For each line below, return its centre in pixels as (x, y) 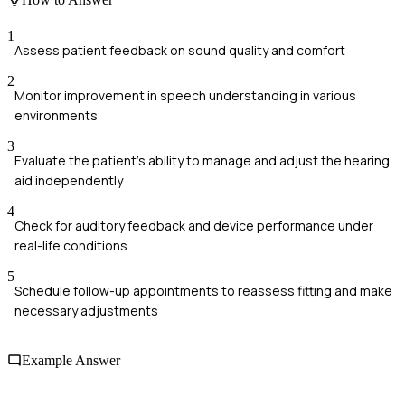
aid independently (69, 180)
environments (56, 115)
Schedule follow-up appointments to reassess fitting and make (203, 290)
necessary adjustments (86, 310)
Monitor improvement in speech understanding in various (185, 95)
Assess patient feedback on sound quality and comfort (180, 50)
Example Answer (71, 360)
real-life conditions (71, 245)
